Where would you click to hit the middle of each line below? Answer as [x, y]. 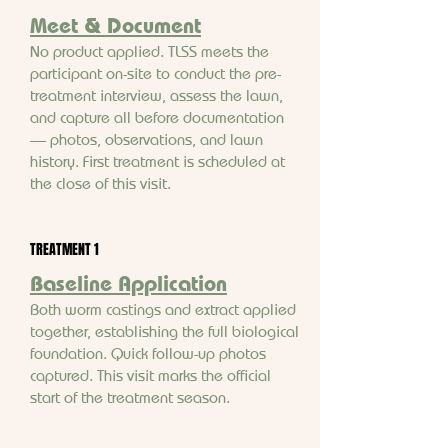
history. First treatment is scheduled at [157, 161]
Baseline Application [128, 283]
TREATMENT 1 [64, 249]
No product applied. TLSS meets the [149, 51]
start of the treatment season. [130, 397]
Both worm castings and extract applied [163, 309]
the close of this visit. [100, 183]
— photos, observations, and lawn [146, 139]
